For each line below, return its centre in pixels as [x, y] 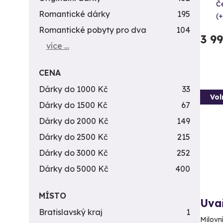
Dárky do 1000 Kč [73, 89]
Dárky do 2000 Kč [74, 121]
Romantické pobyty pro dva [93, 30]
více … [58, 46]
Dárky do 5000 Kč [74, 169]
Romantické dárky [74, 14]
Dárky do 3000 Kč [73, 153]
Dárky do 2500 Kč [73, 137]
